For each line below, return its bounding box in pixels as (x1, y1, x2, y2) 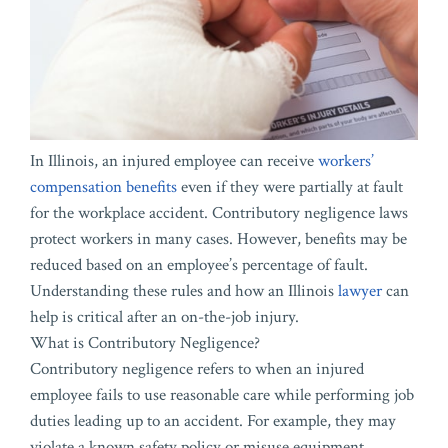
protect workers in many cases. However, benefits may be (30, 228, 407, 251)
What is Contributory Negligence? (30, 332, 260, 355)
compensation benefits (30, 176, 177, 199)
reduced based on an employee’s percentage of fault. (30, 254, 368, 277)
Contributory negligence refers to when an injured (30, 358, 364, 381)
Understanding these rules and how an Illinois (30, 280, 338, 303)
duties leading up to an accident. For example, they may (30, 410, 396, 433)
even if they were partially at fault (177, 176, 403, 199)
